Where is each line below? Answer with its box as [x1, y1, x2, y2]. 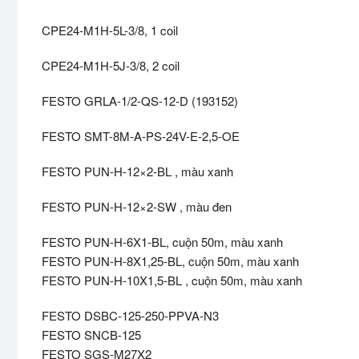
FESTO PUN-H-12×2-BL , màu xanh [42, 163, 233, 180]
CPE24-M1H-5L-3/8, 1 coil [42, 22, 178, 39]
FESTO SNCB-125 [42, 326, 141, 344]
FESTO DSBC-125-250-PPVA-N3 [42, 307, 219, 325]
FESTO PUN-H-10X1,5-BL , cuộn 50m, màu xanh [42, 272, 302, 289]
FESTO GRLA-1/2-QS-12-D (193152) [42, 92, 238, 110]
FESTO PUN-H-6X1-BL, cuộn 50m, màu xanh [42, 233, 283, 251]
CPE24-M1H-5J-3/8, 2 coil [42, 57, 179, 75]
